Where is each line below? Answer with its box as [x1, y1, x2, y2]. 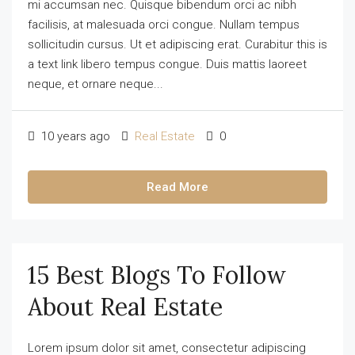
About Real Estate [28, 292, 223, 322]
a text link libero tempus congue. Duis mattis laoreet [28, 57, 307, 71]
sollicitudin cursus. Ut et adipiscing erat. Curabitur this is [28, 37, 327, 52]
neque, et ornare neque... [28, 77, 163, 91]
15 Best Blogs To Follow [28, 260, 286, 290]
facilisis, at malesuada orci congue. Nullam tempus [28, 17, 300, 32]
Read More [147, 180, 208, 194]
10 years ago [38, 129, 110, 143]
